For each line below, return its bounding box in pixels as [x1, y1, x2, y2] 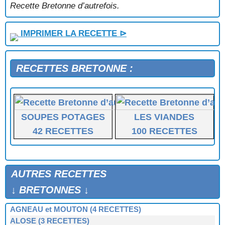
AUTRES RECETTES [11, 168, 106, 179]
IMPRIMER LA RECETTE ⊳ [18, 28, 127, 38]
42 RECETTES [32, 126, 93, 136]
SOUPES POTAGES [21, 111, 105, 122]
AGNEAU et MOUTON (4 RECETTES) [10, 205, 141, 213]
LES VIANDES [134, 111, 195, 122]
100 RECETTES [131, 126, 197, 136]
